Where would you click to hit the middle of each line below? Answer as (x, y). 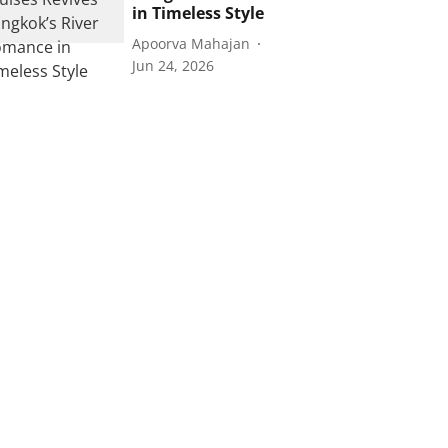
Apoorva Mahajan (191, 43)
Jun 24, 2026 (173, 65)
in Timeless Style (198, 13)
